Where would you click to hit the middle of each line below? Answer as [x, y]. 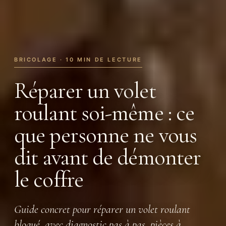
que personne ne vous [106, 135]
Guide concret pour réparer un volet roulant [102, 209]
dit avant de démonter [108, 157]
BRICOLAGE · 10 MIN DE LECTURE [78, 59]
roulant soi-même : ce [104, 113]
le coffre [49, 179]
